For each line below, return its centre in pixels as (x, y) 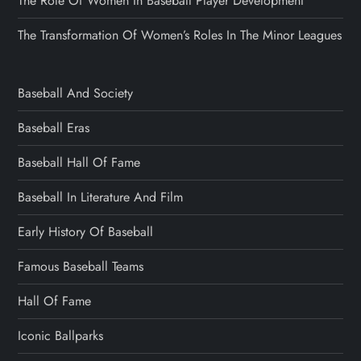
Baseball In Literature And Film (101, 197)
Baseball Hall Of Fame (79, 162)
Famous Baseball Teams (81, 266)
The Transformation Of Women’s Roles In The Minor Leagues (180, 35)
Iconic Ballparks (61, 335)
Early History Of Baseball (86, 231)
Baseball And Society (76, 93)
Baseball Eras (54, 127)
